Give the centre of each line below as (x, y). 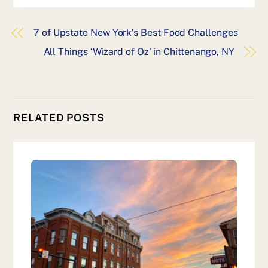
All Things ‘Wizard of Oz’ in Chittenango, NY (139, 52)
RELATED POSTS (59, 117)
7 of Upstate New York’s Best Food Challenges (136, 33)
